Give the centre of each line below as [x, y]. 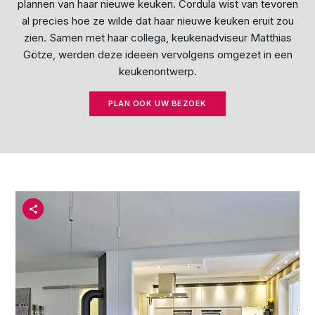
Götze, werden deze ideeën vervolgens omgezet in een [157, 54]
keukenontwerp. [157, 71]
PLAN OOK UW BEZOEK [157, 103]
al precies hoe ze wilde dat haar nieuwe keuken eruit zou [157, 20]
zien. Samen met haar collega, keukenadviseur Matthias [157, 37]
